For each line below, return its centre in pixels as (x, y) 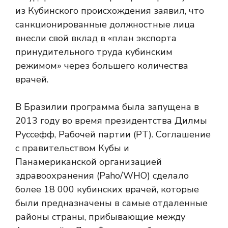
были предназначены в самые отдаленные (111, 203)
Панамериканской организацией (89, 162)
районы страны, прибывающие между (100, 217)
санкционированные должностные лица (105, 24)
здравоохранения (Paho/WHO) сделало (102, 176)
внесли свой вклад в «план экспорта (96, 38)
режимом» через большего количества (102, 66)
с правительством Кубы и (72, 148)
